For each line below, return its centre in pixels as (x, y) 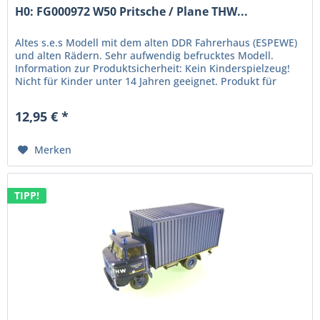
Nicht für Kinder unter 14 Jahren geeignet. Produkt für (146, 81)
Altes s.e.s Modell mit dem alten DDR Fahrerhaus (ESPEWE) (156, 43)
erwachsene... (49, 94)
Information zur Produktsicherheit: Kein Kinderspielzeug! (153, 69)
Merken (53, 150)
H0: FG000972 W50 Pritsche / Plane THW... (132, 12)
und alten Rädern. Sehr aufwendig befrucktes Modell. (145, 56)
